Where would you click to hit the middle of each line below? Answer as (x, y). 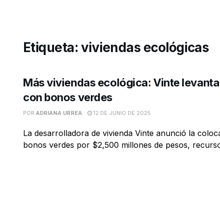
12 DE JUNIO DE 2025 (121, 113)
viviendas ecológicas (145, 47)
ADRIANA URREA (59, 113)
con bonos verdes (68, 97)
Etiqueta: (52, 47)
